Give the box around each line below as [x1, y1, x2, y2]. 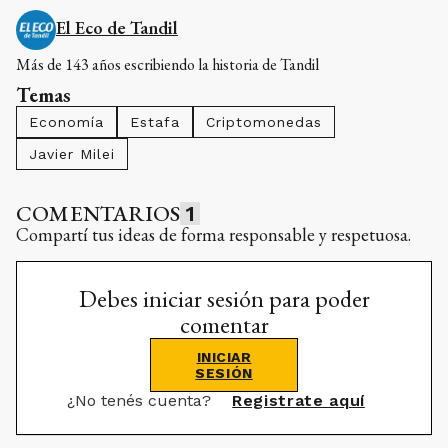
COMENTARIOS [16, 198, 181, 228]
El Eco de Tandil [56, 15, 178, 39]
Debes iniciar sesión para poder [78, 282, 370, 314]
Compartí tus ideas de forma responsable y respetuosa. [16, 222, 411, 246]
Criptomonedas [206, 113, 322, 130]
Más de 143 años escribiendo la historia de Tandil [16, 53, 319, 75]
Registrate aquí [232, 390, 365, 410]
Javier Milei [29, 145, 115, 162]
